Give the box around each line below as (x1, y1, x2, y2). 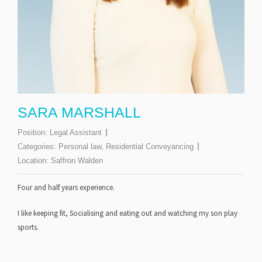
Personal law (58, 142, 101, 151)
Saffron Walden (51, 156, 103, 166)
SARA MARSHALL (18, 104, 141, 121)
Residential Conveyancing (106, 142, 194, 151)
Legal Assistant (50, 128, 102, 137)
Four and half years (18, 182, 78, 193)
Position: (18, 128, 50, 137)
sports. (18, 222, 39, 233)
